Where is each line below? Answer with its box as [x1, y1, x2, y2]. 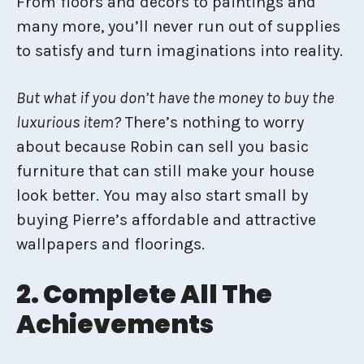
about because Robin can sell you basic [16, 136, 309, 156]
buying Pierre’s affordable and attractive [16, 210, 316, 229]
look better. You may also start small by [16, 185, 308, 205]
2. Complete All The [16, 275, 272, 312]
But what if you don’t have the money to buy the [16, 88, 334, 107]
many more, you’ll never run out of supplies [16, 16, 340, 36]
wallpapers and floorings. [16, 234, 205, 253]
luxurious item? [16, 112, 121, 132]
